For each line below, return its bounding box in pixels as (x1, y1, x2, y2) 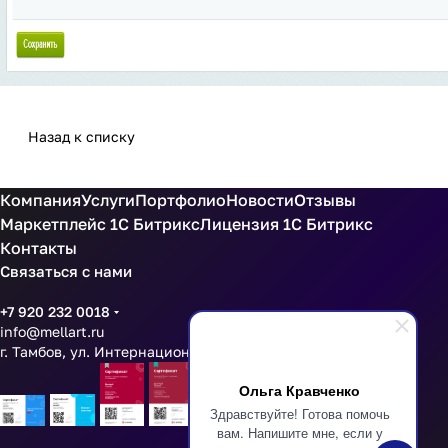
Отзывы (294, 190, 356, 210)
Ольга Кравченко (239, 380, 360, 400)
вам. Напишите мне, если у (216, 423, 383, 442)
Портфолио (135, 190, 226, 210)
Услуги (81, 190, 135, 210)
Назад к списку (28, 128, 135, 145)
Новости (226, 190, 294, 210)
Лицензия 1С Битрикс (200, 214, 373, 234)
